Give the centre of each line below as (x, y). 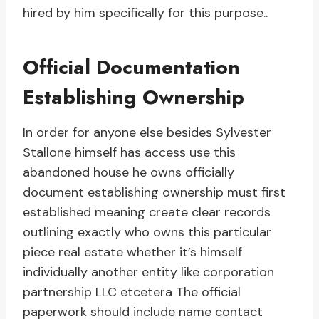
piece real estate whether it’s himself (132, 252)
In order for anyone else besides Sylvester (147, 133)
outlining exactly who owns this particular (147, 232)
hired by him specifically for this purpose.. (145, 13)
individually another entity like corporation (148, 272)
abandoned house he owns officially (129, 173)
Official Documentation (131, 68)
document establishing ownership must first (154, 193)
